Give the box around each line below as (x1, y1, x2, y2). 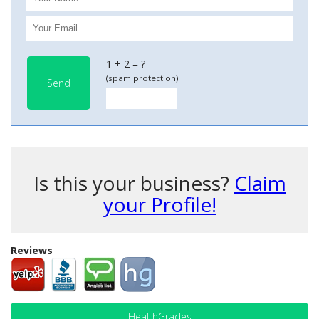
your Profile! (103, 191, 216, 218)
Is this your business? (33, 169, 234, 197)
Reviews (11, 244, 53, 257)
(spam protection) (106, 73, 179, 83)
